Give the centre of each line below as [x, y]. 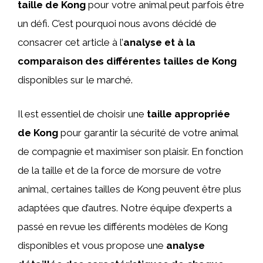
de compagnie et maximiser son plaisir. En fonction [130, 151]
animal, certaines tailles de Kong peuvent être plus [129, 189]
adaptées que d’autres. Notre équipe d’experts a [125, 208]
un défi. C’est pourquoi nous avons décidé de [117, 23]
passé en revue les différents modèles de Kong [123, 226]
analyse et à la [159, 42]
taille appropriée [188, 114]
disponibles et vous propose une [92, 245]
